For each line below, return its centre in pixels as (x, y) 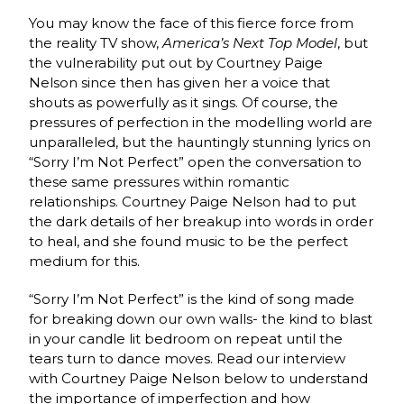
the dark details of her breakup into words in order (202, 221)
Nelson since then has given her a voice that (180, 82)
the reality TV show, (96, 42)
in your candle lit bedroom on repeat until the (186, 338)
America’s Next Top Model (250, 42)
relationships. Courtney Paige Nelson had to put (193, 201)
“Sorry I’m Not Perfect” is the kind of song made (192, 298)
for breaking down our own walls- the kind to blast (201, 318)
